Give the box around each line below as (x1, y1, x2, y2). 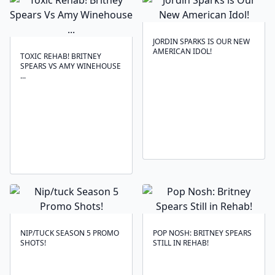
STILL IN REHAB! (153, 238, 209, 248)
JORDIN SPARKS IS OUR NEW (153, 36, 250, 47)
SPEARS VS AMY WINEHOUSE (20, 61, 121, 71)
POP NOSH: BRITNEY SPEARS (153, 228, 252, 238)
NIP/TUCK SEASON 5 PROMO (20, 228, 119, 238)
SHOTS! (20, 238, 46, 248)
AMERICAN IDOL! (153, 46, 212, 56)
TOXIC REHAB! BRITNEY (20, 51, 101, 61)
